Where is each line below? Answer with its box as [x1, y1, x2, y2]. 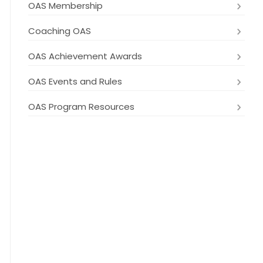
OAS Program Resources [28, 100, 134, 113]
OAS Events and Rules [28, 75, 122, 87]
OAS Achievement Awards [28, 50, 142, 62]
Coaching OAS [28, 25, 91, 37]
